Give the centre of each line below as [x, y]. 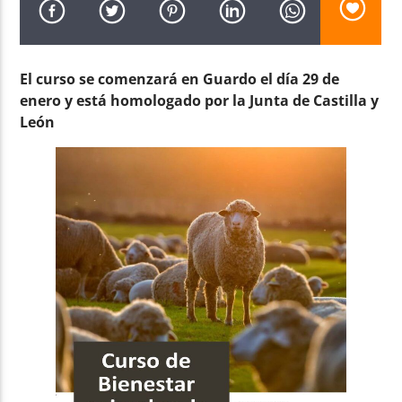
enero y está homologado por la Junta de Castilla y [200, 100]
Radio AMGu [139, 124]
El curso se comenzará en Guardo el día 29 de [180, 79]
